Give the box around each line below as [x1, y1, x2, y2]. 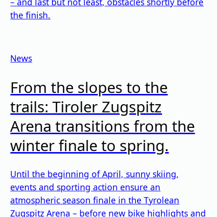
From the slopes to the [10, 77, 168, 97]
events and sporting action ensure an [10, 181, 161, 193]
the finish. [10, 9, 51, 21]
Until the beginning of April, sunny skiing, [10, 168, 179, 180]
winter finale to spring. [10, 135, 169, 155]
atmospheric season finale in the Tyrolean [10, 194, 180, 206]
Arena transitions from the [10, 115, 195, 136]
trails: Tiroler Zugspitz [10, 96, 162, 117]
